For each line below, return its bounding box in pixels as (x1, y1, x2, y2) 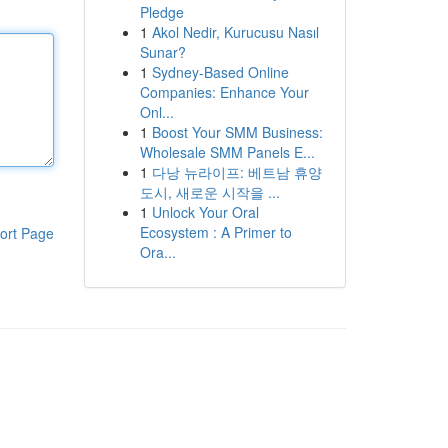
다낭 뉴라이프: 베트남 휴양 (151, 162, 322, 182)
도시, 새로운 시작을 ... (139, 182, 280, 202)
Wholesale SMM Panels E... (139, 142, 315, 162)
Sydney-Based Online (151, 62, 289, 82)
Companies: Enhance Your (139, 82, 309, 102)
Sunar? (139, 42, 186, 62)
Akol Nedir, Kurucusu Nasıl (151, 22, 319, 42)
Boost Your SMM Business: (151, 122, 323, 142)
